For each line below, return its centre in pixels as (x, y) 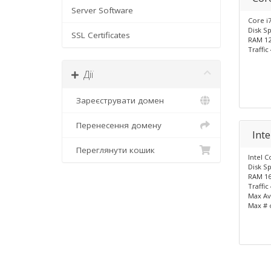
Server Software (102, 10)
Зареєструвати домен (118, 100)
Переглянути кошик (113, 150)
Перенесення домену (116, 125)
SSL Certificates (101, 35)
